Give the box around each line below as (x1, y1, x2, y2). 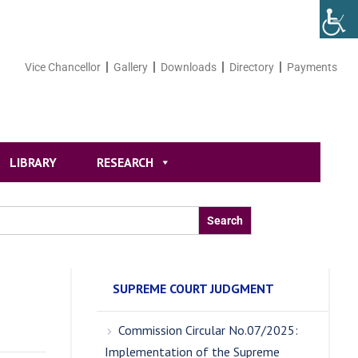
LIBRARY (9, 153, 57, 170)
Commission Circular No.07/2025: (118, 321, 299, 338)
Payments (287, 60, 338, 74)
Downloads (161, 60, 217, 74)
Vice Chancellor (25, 60, 101, 74)
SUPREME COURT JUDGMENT (113, 280, 275, 296)
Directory (229, 60, 275, 74)
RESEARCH (96, 153, 153, 170)
